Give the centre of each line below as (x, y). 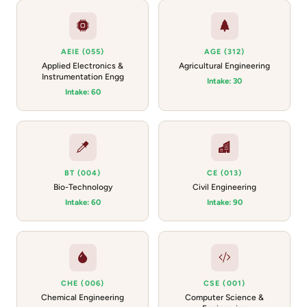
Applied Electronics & (83, 66)
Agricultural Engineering (224, 66)
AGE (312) (224, 52)
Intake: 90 (224, 202)
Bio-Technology (83, 187)
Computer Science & (224, 297)
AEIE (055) (83, 52)
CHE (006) (83, 283)
